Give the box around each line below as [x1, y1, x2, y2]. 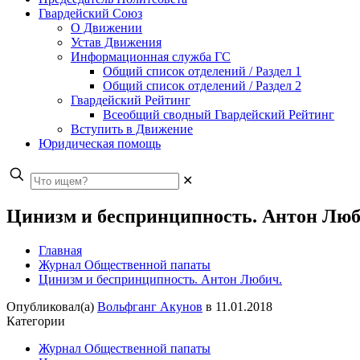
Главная [39, 243, 82, 257]
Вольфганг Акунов [97, 299, 202, 313]
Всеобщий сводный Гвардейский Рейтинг [103, 108, 334, 121]
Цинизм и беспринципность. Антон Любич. [39, 272, 282, 286]
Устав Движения [71, 35, 162, 49]
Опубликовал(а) [6, 299, 94, 313]
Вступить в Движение [71, 122, 193, 136]
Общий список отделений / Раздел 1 [103, 64, 301, 78]
